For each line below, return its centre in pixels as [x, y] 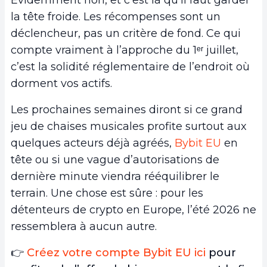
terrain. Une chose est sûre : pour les [107, 193]
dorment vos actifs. [63, 83]
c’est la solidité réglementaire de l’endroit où [130, 66]
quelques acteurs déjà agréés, [93, 143]
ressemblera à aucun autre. [84, 226]
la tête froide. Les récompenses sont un [116, 16]
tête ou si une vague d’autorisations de [115, 159]
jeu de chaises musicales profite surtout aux [129, 126]
